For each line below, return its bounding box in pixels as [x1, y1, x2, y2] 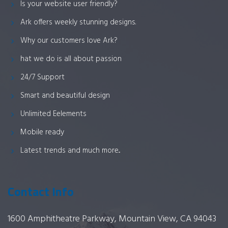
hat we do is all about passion [20, 52, 122, 65]
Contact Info [8, 182, 74, 201]
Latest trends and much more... [20, 144, 120, 157]
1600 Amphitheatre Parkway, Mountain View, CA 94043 [8, 211, 216, 226]
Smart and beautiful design [20, 89, 110, 102]
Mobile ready [20, 126, 64, 138]
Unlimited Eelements [20, 107, 87, 120]
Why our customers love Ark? [20, 34, 118, 47]
